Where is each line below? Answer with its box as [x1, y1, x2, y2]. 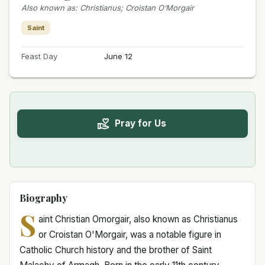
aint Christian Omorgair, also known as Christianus [38, 213, 238, 225]
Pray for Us [114, 118, 166, 130]
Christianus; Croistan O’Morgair [80, 2, 194, 12]
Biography [20, 191, 67, 204]
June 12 [104, 51, 132, 61]
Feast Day [21, 51, 57, 61]
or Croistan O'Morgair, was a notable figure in [38, 228, 221, 240]
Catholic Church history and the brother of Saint [20, 244, 212, 256]
